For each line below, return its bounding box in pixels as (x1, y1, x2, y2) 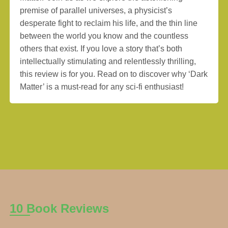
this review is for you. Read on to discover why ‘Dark (20, 70, 208, 78)
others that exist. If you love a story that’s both (20, 44, 183, 53)
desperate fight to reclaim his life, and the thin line (20, 19, 198, 27)
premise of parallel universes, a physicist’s (20, 6, 173, 15)
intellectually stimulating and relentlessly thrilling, (20, 57, 196, 66)
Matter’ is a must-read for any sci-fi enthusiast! (20, 82, 184, 91)
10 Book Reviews (10, 202, 109, 216)
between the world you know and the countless (20, 32, 189, 40)
